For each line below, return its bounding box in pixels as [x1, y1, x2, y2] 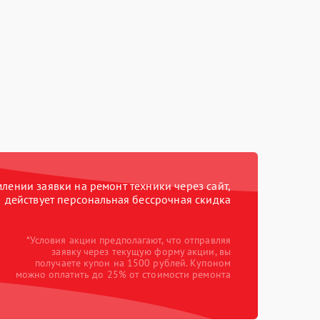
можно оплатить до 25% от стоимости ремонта [15, 268, 231, 281]
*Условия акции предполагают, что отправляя [26, 234, 231, 246]
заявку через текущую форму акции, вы [51, 245, 231, 258]
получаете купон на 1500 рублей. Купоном [35, 256, 231, 269]
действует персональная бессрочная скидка [4, 192, 231, 206]
